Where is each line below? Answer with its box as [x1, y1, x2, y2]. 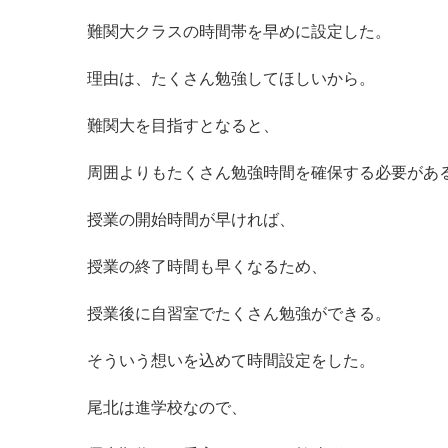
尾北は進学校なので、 [87, 399, 247, 416]
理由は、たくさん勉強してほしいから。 [87, 70, 375, 87]
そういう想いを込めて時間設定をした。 [87, 352, 375, 369]
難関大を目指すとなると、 [87, 117, 279, 134]
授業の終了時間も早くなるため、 [87, 258, 327, 275]
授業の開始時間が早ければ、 [87, 211, 295, 228]
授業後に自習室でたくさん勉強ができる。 [87, 305, 391, 322]
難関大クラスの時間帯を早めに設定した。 [87, 23, 391, 40]
